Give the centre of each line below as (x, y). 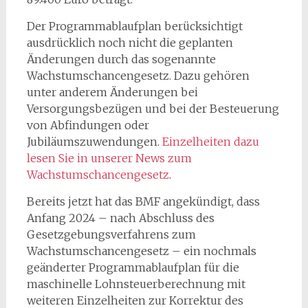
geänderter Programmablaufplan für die (133, 267)
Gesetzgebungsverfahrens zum (111, 234)
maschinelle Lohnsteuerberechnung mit (136, 284)
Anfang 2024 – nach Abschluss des (120, 218)
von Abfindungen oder (88, 125)
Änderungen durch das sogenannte (121, 59)
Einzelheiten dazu (210, 142)
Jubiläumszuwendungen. (94, 142)
